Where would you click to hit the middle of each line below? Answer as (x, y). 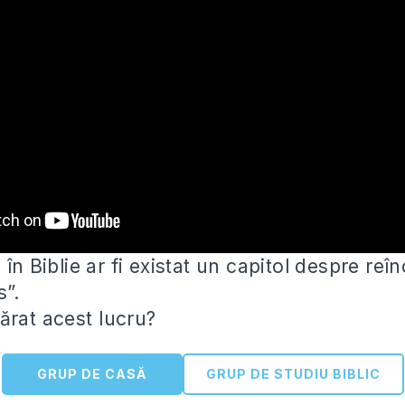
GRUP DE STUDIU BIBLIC (293, 374)
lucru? (127, 319)
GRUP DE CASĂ (92, 374)
